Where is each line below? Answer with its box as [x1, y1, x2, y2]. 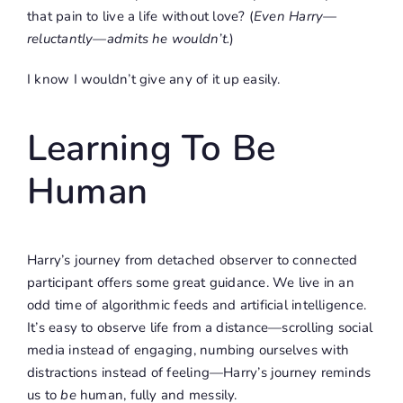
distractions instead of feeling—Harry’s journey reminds [26, 363, 372, 382]
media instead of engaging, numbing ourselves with [26, 341, 350, 360]
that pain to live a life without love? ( [26, 7, 254, 26]
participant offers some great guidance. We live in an [26, 273, 354, 292]
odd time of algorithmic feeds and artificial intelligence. [26, 296, 367, 315]
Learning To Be [26, 124, 276, 174]
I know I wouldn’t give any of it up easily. [26, 70, 281, 89]
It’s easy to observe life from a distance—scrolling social [26, 318, 373, 337]
